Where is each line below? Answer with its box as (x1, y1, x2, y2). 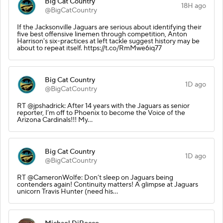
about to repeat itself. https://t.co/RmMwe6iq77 (17, 43, 162, 53)
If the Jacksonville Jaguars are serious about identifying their (17, 22, 202, 32)
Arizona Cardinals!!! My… (17, 115, 93, 124)
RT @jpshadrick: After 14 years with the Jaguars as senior (17, 101, 190, 111)
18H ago (181, 1, 206, 10)
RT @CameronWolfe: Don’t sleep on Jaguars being (17, 173, 173, 182)
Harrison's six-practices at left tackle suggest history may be (17, 36, 200, 46)
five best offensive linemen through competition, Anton (17, 29, 187, 39)
